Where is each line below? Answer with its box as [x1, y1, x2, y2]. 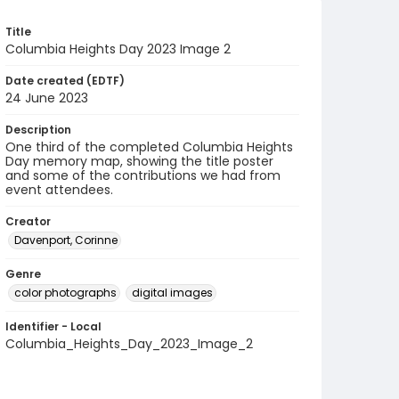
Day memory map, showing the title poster [5, 152, 273, 170]
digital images [132, 285, 213, 300]
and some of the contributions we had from [5, 167, 281, 184]
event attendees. [5, 181, 113, 199]
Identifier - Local [5, 319, 102, 334]
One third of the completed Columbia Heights [5, 138, 293, 156]
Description [5, 122, 71, 137]
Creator [5, 214, 51, 229]
